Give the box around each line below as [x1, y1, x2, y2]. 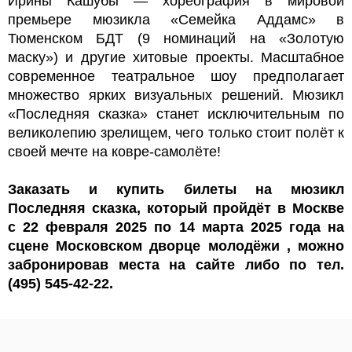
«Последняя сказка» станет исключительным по [8, 105, 344, 122]
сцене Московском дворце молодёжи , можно [8, 237, 344, 254]
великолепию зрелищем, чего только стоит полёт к [8, 124, 344, 141]
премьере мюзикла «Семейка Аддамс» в [8, 11, 344, 27]
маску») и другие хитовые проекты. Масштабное [8, 49, 344, 65]
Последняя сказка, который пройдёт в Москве [8, 200, 344, 216]
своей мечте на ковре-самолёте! [8, 143, 221, 159]
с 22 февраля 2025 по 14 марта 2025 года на [8, 218, 344, 235]
